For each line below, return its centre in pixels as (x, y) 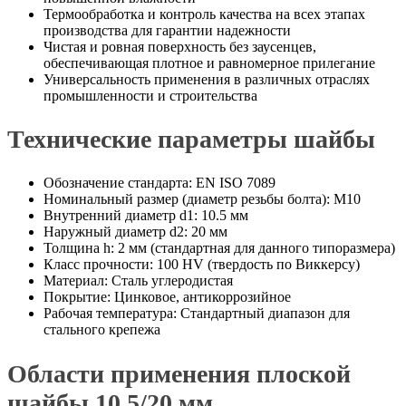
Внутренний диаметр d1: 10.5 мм (146, 216)
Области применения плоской (179, 373)
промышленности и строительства (150, 95)
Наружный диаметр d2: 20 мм (135, 232)
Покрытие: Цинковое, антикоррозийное (167, 297)
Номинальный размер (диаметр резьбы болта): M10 (202, 199)
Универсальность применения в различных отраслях (207, 79)
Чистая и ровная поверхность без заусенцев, (180, 46)
